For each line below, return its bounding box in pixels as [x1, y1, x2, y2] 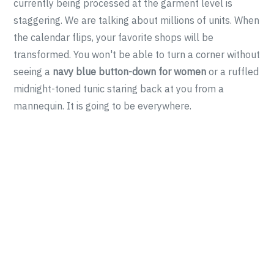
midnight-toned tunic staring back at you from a [13, 83, 224, 95]
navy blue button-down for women [53, 65, 207, 78]
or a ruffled [206, 65, 259, 78]
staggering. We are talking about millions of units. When [13, 14, 260, 26]
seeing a [13, 65, 53, 78]
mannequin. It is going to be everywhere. [13, 100, 192, 112]
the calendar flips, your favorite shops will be [13, 31, 214, 43]
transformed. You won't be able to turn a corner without [13, 48, 261, 61]
